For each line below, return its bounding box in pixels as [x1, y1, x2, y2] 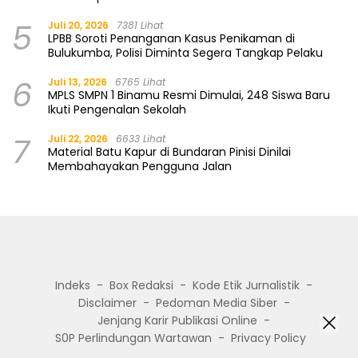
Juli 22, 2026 [48, 132, 108, 146]
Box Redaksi [109, 277, 173, 294]
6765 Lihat [115, 75, 165, 89]
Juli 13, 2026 [48, 75, 107, 89]
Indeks [55, 277, 90, 294]
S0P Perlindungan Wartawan [55, 330, 212, 347]
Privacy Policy [231, 330, 306, 347]
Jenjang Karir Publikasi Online [97, 312, 257, 329]
